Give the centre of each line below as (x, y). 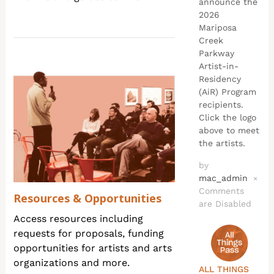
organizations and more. (72, 262)
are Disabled (225, 203)
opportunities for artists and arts (93, 248)
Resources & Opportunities (88, 198)
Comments (221, 191)
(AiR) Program (227, 91)
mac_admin (223, 178)
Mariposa (217, 27)
